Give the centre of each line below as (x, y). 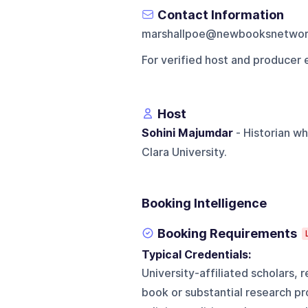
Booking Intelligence (204, 203)
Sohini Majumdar (187, 133)
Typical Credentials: (199, 254)
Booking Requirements (227, 233)
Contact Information (220, 14)
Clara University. (184, 152)
